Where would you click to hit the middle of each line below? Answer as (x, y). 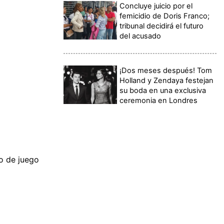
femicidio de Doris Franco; (165, 16)
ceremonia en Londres (159, 101)
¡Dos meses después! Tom (166, 71)
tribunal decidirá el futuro (162, 26)
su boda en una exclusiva (163, 91)
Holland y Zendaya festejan (167, 81)
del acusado (140, 36)
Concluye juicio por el (156, 6)
